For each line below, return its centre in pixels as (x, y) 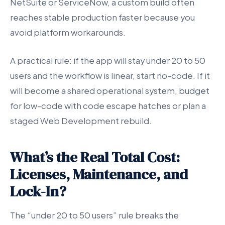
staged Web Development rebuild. (81, 121)
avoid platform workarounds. (68, 33)
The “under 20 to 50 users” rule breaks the (94, 215)
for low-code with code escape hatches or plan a (108, 105)
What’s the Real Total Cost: (95, 157)
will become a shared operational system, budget (110, 90)
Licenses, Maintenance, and (99, 174)
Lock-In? (38, 191)
